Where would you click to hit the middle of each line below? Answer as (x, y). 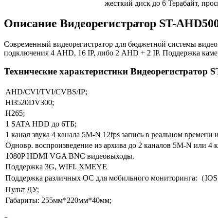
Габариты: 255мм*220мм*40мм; (58, 200)
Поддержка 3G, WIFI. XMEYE (56, 167)
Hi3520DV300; (30, 103)
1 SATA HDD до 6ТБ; (41, 124)
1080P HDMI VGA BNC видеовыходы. (70, 156)
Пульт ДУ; (22, 190)
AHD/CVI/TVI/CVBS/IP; (46, 92)
